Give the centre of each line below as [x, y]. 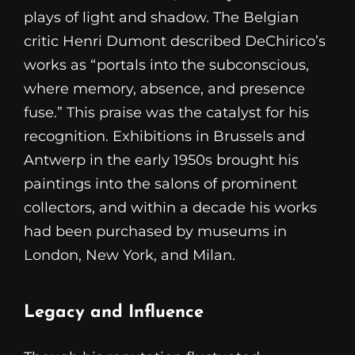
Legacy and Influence [114, 313]
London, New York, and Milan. [130, 256]
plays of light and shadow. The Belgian [161, 18]
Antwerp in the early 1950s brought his [161, 160]
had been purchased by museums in [155, 232]
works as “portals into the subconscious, [166, 65]
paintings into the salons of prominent [160, 184]
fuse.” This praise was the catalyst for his [166, 113]
